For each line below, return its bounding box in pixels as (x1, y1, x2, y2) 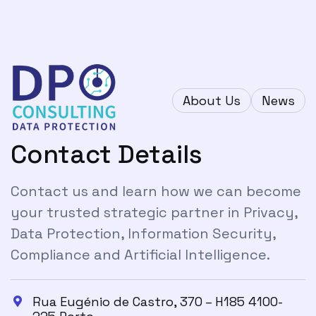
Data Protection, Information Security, (11, 224, 276, 243)
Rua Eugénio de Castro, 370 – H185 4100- (32, 293, 283, 310)
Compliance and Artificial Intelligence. (11, 245, 270, 264)
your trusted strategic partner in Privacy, (11, 202, 298, 221)
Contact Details (11, 138, 202, 171)
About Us (183, 92, 241, 109)
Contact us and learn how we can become (11, 181, 301, 200)
